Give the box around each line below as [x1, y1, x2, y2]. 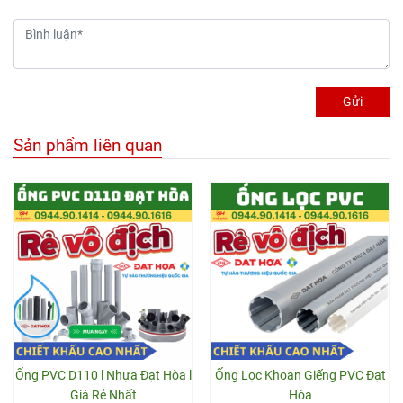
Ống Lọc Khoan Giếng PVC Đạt [214, 368, 386, 384]
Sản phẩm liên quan [13, 135, 162, 157]
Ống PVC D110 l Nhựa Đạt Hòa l [14, 368, 192, 384]
